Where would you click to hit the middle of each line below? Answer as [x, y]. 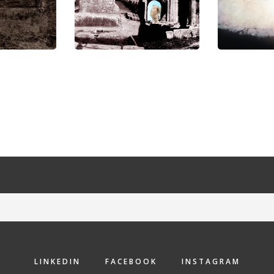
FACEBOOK [131, 261]
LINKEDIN [57, 261]
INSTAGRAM [211, 261]
